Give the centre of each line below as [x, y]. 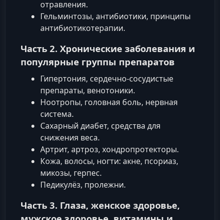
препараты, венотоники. [88, 90]
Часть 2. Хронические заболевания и [108, 48]
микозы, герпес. [71, 173]
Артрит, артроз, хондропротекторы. [110, 149]
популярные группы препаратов [98, 61]
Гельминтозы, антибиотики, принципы [115, 16]
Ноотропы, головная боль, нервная [109, 102]
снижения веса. [70, 137]
